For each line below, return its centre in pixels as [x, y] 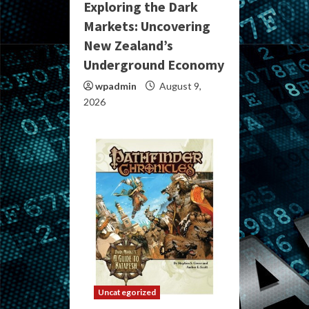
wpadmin [116, 86]
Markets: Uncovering [147, 26]
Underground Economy [154, 64]
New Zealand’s [128, 45]
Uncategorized [127, 292]
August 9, [179, 86]
